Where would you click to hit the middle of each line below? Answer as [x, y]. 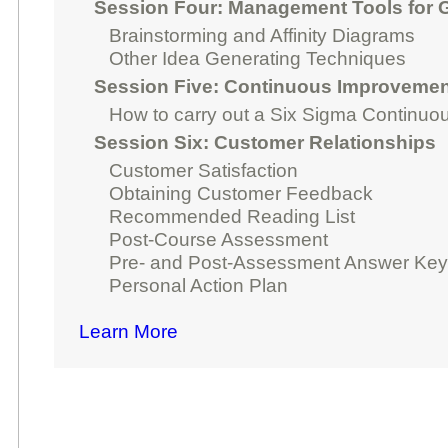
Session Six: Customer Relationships [265, 142]
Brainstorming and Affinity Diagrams [262, 35]
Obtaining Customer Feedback [241, 193]
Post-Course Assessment [218, 239]
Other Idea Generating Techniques [257, 58]
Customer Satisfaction [203, 170]
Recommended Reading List [232, 216]
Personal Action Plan [198, 285]
